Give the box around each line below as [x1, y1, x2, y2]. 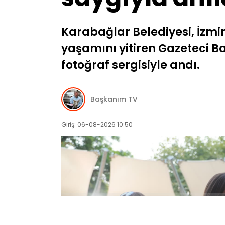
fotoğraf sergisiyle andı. [61, 57, 200, 73]
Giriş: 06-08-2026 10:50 [61, 120, 133, 129]
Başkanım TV [90, 94, 138, 104]
